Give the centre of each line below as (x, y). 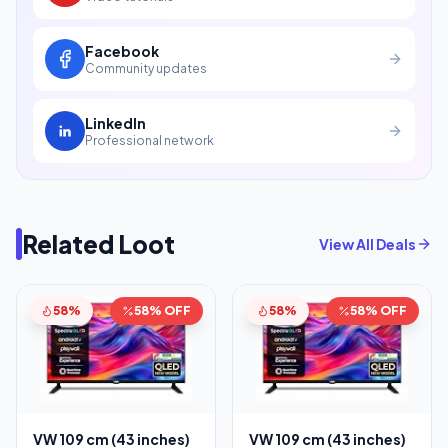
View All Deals (367, 243)
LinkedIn (115, 122)
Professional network (149, 140)
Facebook (122, 50)
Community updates (146, 68)
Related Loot (98, 243)
